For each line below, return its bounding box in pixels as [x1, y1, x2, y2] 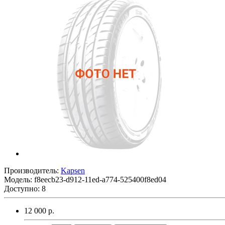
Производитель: [4, 166, 61, 175]
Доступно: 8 [4, 184, 46, 193]
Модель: [4, 175, 34, 184]
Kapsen [61, 166, 85, 175]
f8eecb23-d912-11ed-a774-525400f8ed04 [34, 175, 166, 184]
